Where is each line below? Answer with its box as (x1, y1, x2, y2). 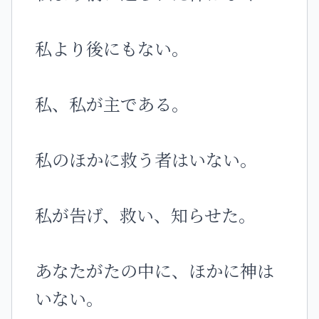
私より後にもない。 (35, 36, 189, 61)
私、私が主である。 (35, 91, 189, 116)
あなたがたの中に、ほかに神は (35, 258, 274, 283)
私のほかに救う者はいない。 (35, 147, 257, 172)
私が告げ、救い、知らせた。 (35, 202, 256, 227)
